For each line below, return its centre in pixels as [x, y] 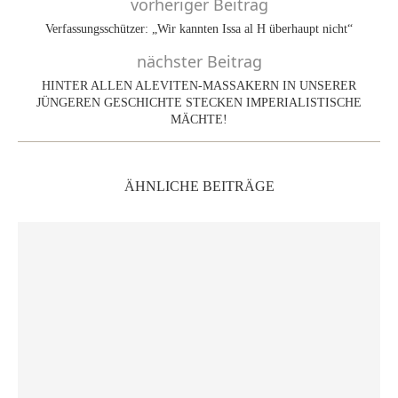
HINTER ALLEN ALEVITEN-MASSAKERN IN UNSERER [199, 85]
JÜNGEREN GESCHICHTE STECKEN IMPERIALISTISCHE [199, 102]
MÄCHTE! [199, 119]
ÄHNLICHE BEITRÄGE [199, 186]
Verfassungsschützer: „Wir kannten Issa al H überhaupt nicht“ [199, 28]
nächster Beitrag [199, 61]
